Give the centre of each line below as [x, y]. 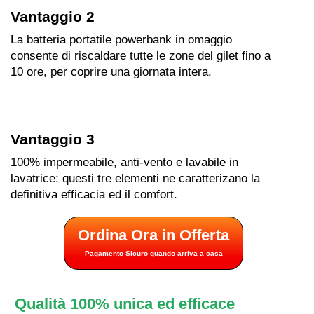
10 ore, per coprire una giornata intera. [111, 71]
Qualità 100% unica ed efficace [125, 303]
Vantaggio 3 [53, 139]
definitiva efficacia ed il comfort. [94, 194]
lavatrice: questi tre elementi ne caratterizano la [135, 178]
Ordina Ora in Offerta [153, 235]
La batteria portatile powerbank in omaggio [121, 39]
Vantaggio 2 [53, 16]
